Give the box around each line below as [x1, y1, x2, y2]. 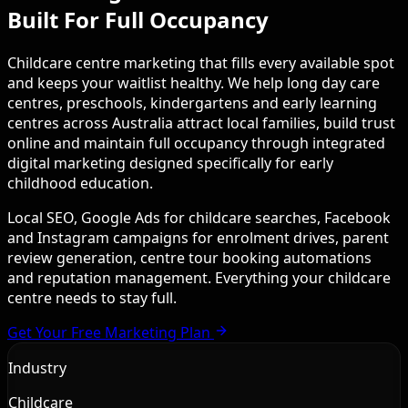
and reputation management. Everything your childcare [7, 267, 391, 288]
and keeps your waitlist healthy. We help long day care [7, 72, 380, 93]
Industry [8, 357, 66, 378]
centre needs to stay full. [7, 287, 177, 308]
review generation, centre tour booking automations [7, 247, 372, 268]
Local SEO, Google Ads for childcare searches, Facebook [7, 207, 391, 228]
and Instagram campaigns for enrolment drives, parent [7, 227, 389, 248]
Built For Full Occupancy [7, 4, 269, 35]
